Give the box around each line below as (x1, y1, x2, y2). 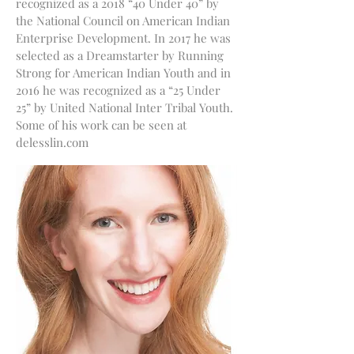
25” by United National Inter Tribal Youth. (16, 100, 233, 115)
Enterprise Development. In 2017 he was (16, 30, 231, 46)
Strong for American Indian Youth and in (16, 65, 231, 81)
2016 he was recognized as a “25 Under (16, 82, 220, 98)
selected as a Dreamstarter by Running (16, 47, 224, 63)
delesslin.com (16, 134, 88, 150)
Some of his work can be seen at (16, 117, 186, 133)
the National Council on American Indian (16, 13, 230, 28)
